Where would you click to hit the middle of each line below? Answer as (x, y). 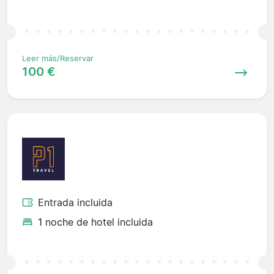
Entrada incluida (75, 202)
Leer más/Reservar (58, 58)
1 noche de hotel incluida (95, 222)
